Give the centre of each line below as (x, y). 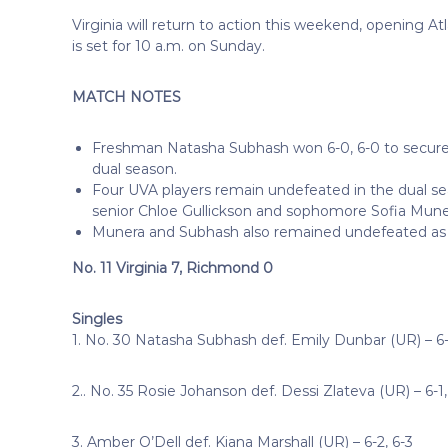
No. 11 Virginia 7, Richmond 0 (172, 267)
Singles (97, 318)
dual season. (134, 168)
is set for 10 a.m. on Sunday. (168, 45)
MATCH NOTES (126, 96)
